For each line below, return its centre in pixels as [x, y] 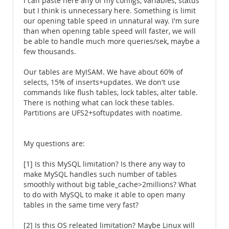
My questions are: [54, 144]
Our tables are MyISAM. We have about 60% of [103, 72]
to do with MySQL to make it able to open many [104, 195]
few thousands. [50, 52]
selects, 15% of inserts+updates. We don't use [102, 82]
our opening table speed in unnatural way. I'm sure [111, 21]
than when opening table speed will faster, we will [110, 31]
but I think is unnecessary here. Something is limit [110, 11]
